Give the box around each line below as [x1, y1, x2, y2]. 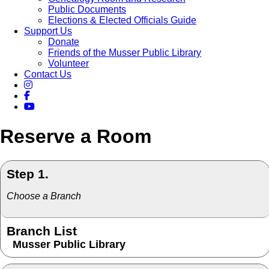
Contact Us [24, 69, 71, 80]
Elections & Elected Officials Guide [48, 15, 196, 26]
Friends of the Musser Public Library [48, 47, 201, 58]
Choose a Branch [7, 191, 81, 202]
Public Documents [48, 4, 126, 15]
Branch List [7, 224, 77, 238]
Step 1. [7, 167, 49, 181]
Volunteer [48, 58, 89, 69]
